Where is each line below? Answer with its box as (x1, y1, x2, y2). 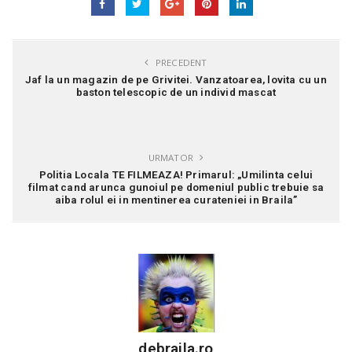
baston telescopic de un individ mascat (75, 85, 277, 98)
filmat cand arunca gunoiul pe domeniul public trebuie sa (27, 180, 324, 193)
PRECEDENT (152, 56, 207, 68)
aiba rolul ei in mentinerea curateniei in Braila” (54, 192, 298, 206)
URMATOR (148, 151, 196, 163)
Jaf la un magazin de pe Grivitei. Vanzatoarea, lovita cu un (25, 72, 327, 86)
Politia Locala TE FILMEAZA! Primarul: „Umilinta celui (38, 167, 313, 181)
